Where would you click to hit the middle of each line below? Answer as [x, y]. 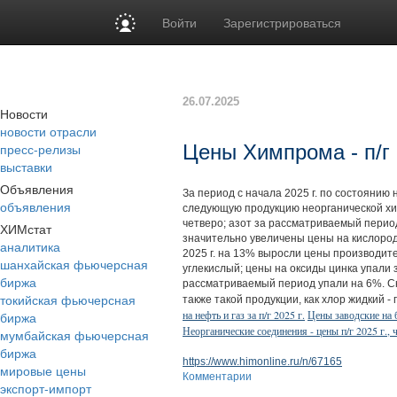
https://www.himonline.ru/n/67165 [262, 362]
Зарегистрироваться [283, 22]
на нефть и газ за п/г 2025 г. [244, 315]
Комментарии [217, 377]
